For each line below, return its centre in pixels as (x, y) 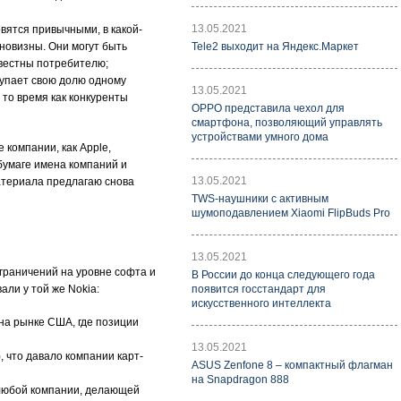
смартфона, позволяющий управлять (287, 123)
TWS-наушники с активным (260, 199)
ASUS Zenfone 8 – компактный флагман (292, 365)
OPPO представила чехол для (268, 108)
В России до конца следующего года (283, 275)
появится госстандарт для (259, 289)
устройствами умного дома (260, 137)
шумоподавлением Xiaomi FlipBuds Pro (291, 213)
